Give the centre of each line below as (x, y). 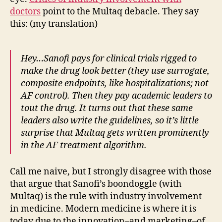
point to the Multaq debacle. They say (120, 12)
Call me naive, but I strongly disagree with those (111, 171)
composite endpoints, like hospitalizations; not (115, 83)
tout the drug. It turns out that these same (107, 108)
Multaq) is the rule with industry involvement (106, 196)
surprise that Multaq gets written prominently (115, 133)
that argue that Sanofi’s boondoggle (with (96, 184)
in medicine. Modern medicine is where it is (103, 209)
